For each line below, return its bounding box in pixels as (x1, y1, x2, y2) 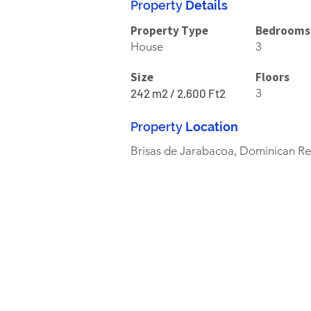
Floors (255, 69, 289, 85)
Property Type (131, 23, 208, 39)
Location (185, 119, 238, 135)
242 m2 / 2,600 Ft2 (131, 86, 226, 101)
